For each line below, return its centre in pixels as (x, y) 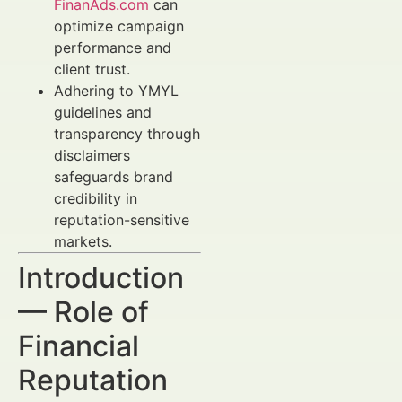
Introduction (101, 278)
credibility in (96, 198)
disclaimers (92, 155)
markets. (83, 241)
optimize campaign (119, 26)
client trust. (92, 69)
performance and (113, 48)
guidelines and (103, 112)
